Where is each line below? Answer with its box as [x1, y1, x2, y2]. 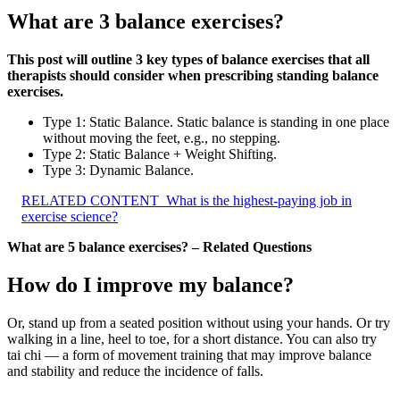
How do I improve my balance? [7, 272, 294, 296]
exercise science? [21, 208, 118, 224]
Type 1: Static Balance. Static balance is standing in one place [43, 113, 389, 129]
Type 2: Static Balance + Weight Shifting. [43, 146, 277, 162]
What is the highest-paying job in [166, 192, 352, 208]
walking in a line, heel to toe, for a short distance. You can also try [7, 330, 377, 346]
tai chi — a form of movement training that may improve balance [7, 346, 371, 362]
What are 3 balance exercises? [7, 10, 284, 33]
